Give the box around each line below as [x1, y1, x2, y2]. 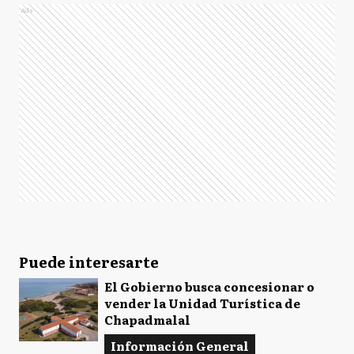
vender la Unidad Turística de [104, 294, 300, 312]
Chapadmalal [104, 311, 190, 329]
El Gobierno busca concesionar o [104, 277, 314, 296]
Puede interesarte [19, 251, 159, 273]
